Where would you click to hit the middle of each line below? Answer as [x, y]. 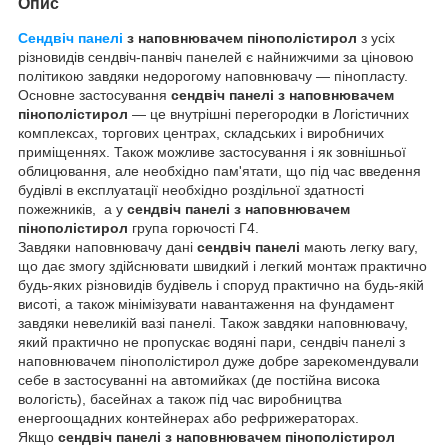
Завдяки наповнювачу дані [107, 246]
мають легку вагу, [361, 246]
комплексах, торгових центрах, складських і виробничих [201, 132]
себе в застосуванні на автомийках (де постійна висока [199, 379]
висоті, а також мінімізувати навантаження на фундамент [206, 303]
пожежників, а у [72, 208]
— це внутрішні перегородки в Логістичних [268, 113]
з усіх [376, 37]
